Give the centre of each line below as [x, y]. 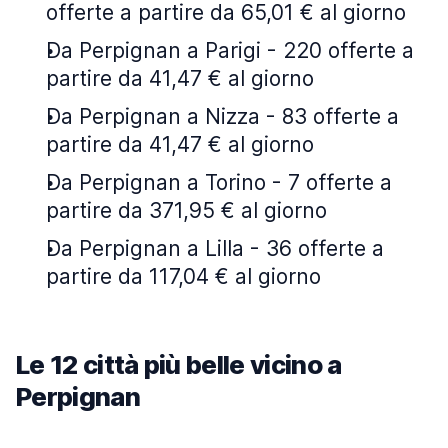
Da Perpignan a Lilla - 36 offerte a [215, 248]
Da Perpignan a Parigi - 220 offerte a [230, 50]
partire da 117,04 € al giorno [183, 276]
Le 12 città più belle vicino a [179, 364]
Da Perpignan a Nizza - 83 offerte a [222, 116]
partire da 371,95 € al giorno [186, 210]
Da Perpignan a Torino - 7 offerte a [219, 182]
